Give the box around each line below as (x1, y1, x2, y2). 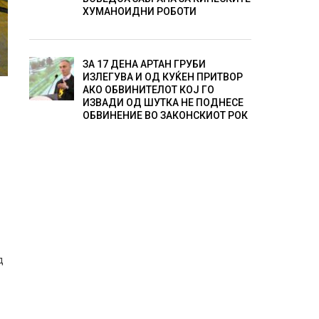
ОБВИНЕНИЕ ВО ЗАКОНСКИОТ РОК (82, 110, 248, 122)
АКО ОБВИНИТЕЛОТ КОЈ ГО (82, 84, 214, 96)
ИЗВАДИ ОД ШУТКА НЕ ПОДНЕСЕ (82, 97, 244, 109)
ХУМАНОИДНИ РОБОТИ (82, 6, 197, 18)
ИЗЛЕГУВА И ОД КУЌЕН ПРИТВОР (82, 71, 243, 83)
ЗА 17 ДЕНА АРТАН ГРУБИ (82, 58, 206, 70)
